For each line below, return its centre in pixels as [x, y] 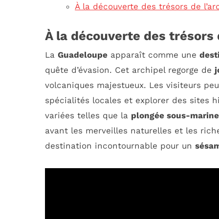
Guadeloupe [83, 55]
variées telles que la [88, 115]
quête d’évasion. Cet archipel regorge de [130, 70]
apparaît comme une [153, 55]
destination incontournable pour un [120, 145]
